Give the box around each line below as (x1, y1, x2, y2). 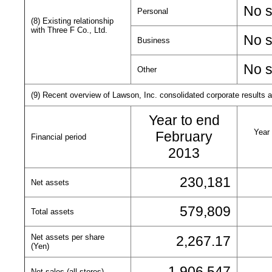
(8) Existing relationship (31, 16, 114, 25)
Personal (137, 7, 168, 16)
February (155, 129, 212, 144)
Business (137, 36, 170, 45)
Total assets (31, 207, 74, 216)
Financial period (31, 132, 86, 141)
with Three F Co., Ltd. (31, 25, 107, 35)
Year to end (148, 112, 220, 128)
